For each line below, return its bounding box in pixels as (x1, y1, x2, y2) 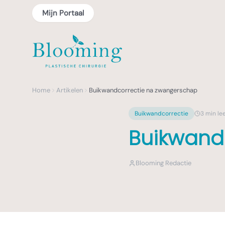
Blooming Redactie (136, 159, 191, 167)
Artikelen (56, 86, 83, 94)
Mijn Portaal (42, 8, 84, 18)
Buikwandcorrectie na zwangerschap (89, 86, 197, 94)
